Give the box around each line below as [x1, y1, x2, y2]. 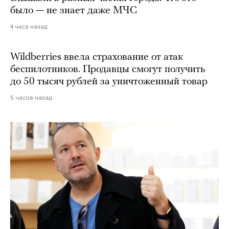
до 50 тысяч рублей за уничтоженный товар [10, 76, 208, 87]
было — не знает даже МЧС [10, 5, 137, 16]
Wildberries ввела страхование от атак [10, 52, 183, 62]
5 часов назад [10, 94, 52, 101]
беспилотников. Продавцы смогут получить [10, 64, 205, 75]
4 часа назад [10, 22, 47, 30]
